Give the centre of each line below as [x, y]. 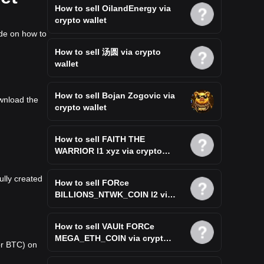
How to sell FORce [92, 183]
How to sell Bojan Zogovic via [115, 95]
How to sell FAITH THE [100, 139]
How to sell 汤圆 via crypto [108, 52]
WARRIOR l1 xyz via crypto [76, 151]
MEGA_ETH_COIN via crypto [112, 238]
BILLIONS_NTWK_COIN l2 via [113, 194]
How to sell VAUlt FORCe [105, 226]
